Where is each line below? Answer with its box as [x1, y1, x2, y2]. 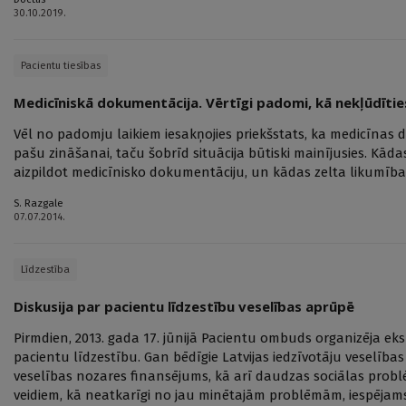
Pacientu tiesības [21, 59, 101, 72]
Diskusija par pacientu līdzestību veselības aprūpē [14, 297, 354, 316]
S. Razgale [14, 197, 63, 210]
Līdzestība [21, 263, 70, 276]
